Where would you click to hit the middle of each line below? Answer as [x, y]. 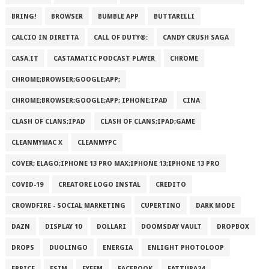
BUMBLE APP [118, 17]
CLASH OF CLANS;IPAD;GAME [147, 122]
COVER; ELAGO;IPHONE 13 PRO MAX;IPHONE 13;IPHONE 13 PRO [115, 164]
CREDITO [171, 185]
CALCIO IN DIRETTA [45, 38]
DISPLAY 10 [63, 227]
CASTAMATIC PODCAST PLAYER [104, 59]
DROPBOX [233, 227]
